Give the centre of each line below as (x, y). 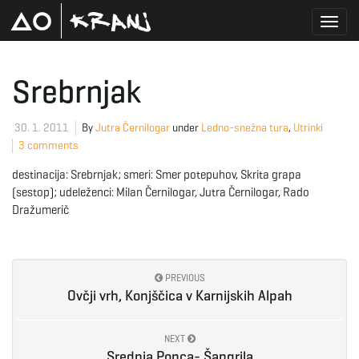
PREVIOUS (184, 278)
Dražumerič (40, 210)
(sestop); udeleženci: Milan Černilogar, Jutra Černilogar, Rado (161, 192)
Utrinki (308, 128)
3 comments (48, 145)
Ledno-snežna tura (245, 128)
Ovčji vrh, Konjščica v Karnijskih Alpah (179, 296)
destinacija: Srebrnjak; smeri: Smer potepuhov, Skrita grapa (157, 175)
